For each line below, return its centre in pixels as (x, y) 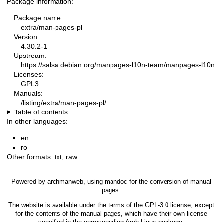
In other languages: (37, 122)
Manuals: (28, 93)
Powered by (29, 182)
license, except (191, 205)
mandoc (116, 182)
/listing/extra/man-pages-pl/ (63, 103)
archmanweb (65, 182)
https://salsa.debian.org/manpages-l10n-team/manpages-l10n (118, 65)
